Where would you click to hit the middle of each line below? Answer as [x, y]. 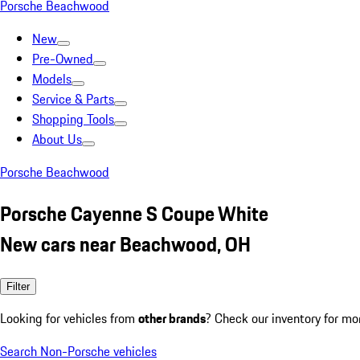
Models [52, 79]
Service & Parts [73, 99]
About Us [57, 139]
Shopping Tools [73, 119]
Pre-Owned [63, 59]
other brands [172, 318]
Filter [18, 286]
